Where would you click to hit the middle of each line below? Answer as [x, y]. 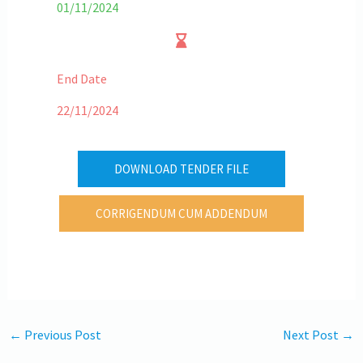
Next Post [312, 334]
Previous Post [61, 334]
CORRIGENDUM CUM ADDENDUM [181, 213]
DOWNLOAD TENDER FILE [181, 169]
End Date [81, 78]
